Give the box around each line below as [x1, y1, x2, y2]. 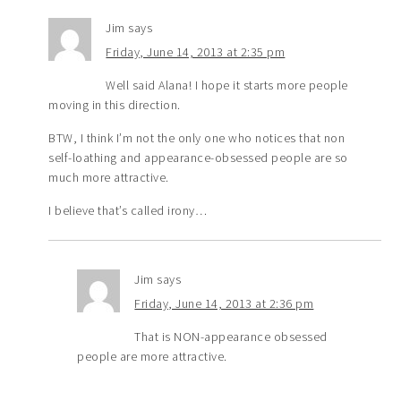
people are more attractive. [77, 347, 227, 364]
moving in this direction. [48, 96, 181, 113]
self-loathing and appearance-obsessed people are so [48, 149, 348, 166]
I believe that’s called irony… [48, 201, 208, 218]
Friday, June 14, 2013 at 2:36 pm [134, 294, 314, 311]
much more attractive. [48, 168, 169, 185]
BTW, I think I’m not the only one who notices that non [48, 129, 346, 146]
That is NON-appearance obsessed [134, 328, 328, 345]
